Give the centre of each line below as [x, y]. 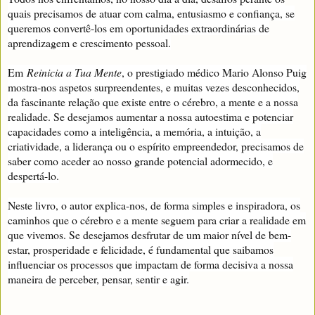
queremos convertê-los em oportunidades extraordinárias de [139, 27]
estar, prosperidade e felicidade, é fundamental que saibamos [141, 249]
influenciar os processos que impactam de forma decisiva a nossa [150, 264]
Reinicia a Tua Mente [74, 72]
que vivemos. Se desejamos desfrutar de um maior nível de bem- [149, 234]
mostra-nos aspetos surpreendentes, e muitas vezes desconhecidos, [154, 86]
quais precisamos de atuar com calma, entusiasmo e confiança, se [151, 13]
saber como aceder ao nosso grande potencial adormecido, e [140, 160]
